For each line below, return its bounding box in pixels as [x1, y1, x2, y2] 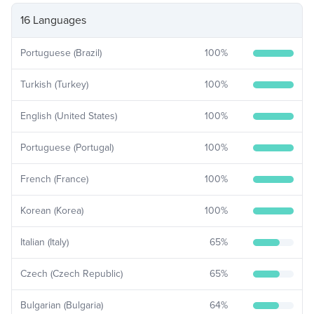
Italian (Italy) [20, 236, 69, 248]
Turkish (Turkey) [20, 78, 88, 90]
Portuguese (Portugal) [20, 142, 114, 153]
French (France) [20, 173, 88, 185]
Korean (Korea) [20, 205, 83, 217]
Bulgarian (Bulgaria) [20, 299, 103, 311]
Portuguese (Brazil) [20, 47, 102, 59]
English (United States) [20, 110, 117, 122]
